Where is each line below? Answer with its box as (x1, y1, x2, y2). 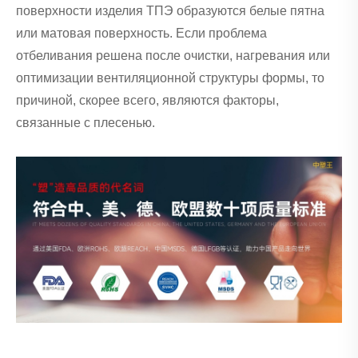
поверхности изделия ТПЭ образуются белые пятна (16, 3, 324, 18)
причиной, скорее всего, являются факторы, (16, 93, 279, 107)
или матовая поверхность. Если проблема (16, 26, 267, 40)
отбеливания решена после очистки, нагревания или (16, 48, 330, 62)
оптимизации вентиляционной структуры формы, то (16, 70, 324, 85)
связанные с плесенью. (16, 115, 155, 129)
